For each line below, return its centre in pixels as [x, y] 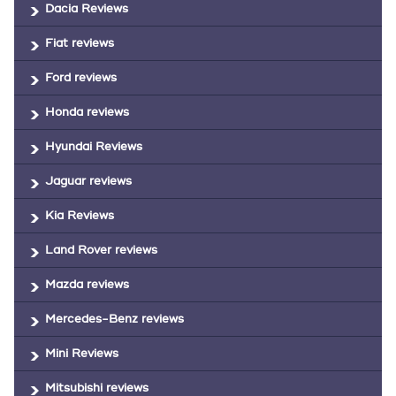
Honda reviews [87, 112]
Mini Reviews [82, 354]
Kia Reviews [80, 216]
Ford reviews [81, 78]
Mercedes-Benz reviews [114, 319]
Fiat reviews [80, 43]
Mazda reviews [87, 285]
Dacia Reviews [87, 9]
